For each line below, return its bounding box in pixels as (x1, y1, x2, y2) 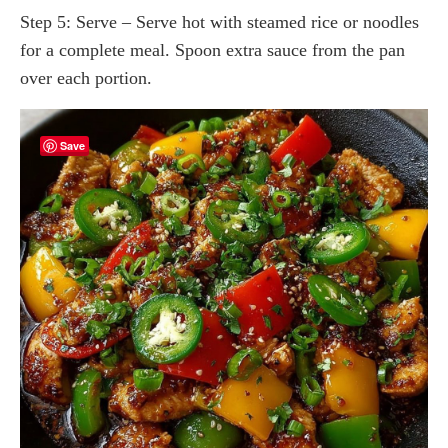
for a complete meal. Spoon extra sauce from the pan (20, 39, 405, 60)
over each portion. (20, 67, 152, 88)
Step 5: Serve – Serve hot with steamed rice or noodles (20, 11, 419, 32)
